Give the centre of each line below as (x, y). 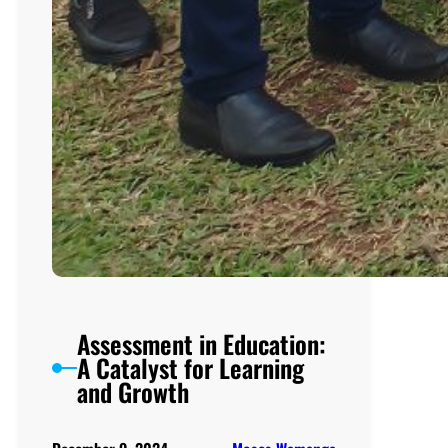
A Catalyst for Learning (190, 367)
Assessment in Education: (201, 343)
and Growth (132, 391)
